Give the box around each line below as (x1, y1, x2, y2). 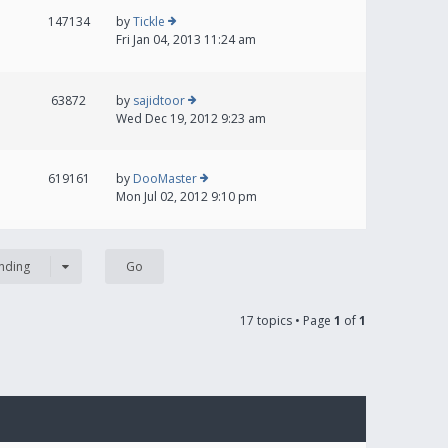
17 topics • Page (240, 312, 334, 329)
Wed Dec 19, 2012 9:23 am (116, 110, 266, 127)
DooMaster (133, 170, 197, 187)
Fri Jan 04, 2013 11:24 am (116, 31, 256, 48)
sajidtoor (133, 92, 185, 109)
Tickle (133, 13, 165, 30)
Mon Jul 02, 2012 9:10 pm (116, 188, 257, 205)
